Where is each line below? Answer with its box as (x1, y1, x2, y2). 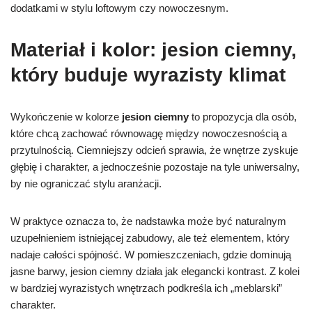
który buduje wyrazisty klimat (10, 64, 286, 86)
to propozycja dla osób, (189, 111, 297, 123)
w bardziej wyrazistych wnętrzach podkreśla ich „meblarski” (10, 282, 282, 295)
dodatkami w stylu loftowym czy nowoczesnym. (10, 2, 228, 15)
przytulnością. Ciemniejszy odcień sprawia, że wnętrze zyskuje (10, 144, 298, 157)
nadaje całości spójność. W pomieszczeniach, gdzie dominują (10, 249, 291, 261)
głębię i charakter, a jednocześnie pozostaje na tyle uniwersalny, (10, 161, 299, 173)
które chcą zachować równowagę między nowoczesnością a (10, 127, 287, 140)
